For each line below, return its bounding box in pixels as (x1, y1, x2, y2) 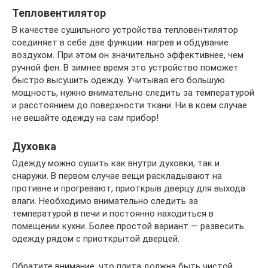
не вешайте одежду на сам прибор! (12, 112, 159, 123)
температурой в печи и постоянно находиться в (12, 208, 214, 219)
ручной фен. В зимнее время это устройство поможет (12, 62, 239, 73)
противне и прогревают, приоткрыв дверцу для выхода (12, 183, 245, 194)
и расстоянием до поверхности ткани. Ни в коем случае (12, 100, 247, 111)
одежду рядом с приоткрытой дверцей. (12, 233, 179, 244)
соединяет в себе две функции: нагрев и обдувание (12, 37, 229, 48)
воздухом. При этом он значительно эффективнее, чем (12, 50, 243, 60)
